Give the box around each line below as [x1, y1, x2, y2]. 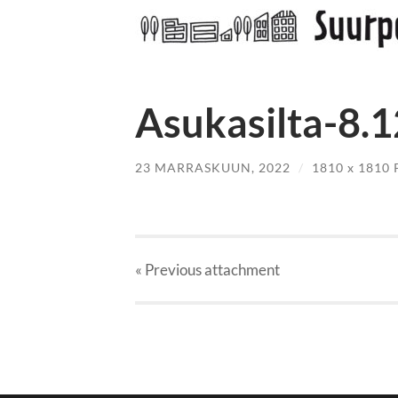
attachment [202, 260, 280, 280]
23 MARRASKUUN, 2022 [135, 159, 291, 175]
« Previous [135, 260, 202, 280]
